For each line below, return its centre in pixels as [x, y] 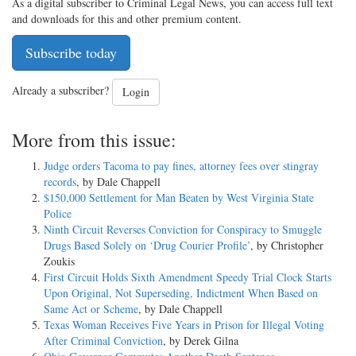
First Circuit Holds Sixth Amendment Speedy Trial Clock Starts [188, 277]
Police [58, 213]
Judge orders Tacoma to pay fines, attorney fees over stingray [181, 165]
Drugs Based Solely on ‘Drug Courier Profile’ [147, 245]
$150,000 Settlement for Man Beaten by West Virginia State [179, 197]
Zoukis [59, 261]
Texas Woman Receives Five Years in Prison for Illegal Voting [184, 324]
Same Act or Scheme [91, 308]
